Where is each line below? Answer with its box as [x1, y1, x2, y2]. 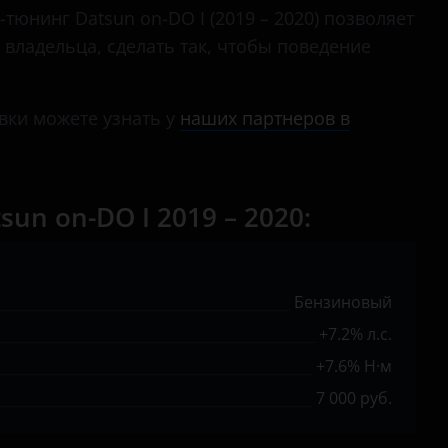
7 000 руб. [316, 387, 392, 409]
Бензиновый [294, 291, 392, 313]
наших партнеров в [180, 106, 350, 130]
